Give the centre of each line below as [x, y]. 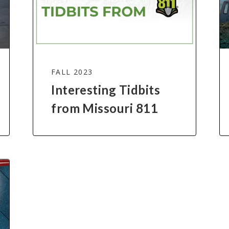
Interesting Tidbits [106, 90]
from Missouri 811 [105, 108]
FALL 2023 [72, 72]
